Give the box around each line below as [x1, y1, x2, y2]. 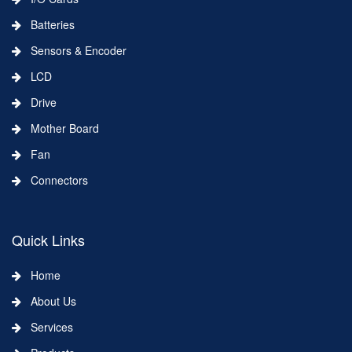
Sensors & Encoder [21, 42, 126, 59]
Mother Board [21, 120, 99, 137]
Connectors [21, 172, 88, 189]
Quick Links [12, 229, 85, 251]
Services [21, 319, 73, 335]
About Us [21, 293, 76, 310]
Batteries [21, 16, 75, 33]
